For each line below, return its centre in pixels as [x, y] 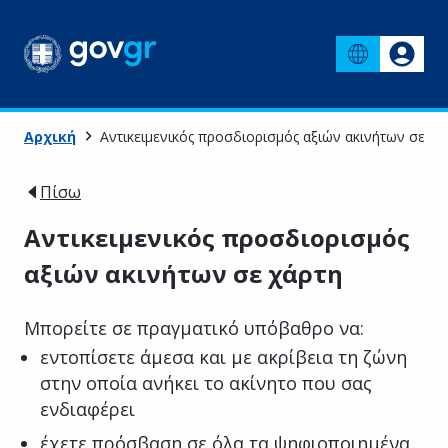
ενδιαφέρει [87, 408]
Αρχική [50, 136]
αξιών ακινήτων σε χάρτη [183, 273]
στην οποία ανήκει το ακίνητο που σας [206, 382]
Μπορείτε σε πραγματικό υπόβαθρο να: [194, 327]
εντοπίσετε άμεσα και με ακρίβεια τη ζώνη [223, 356]
